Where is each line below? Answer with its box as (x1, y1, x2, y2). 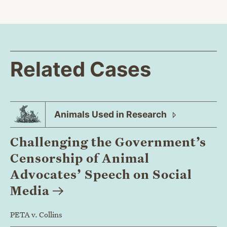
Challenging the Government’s (10, 133, 206, 150)
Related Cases (10, 56, 151, 82)
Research (126, 108, 169, 120)
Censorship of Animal (10, 149, 149, 166)
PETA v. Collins (10, 209, 62, 219)
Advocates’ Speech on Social (10, 166, 192, 182)
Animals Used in (54, 108, 126, 120)
